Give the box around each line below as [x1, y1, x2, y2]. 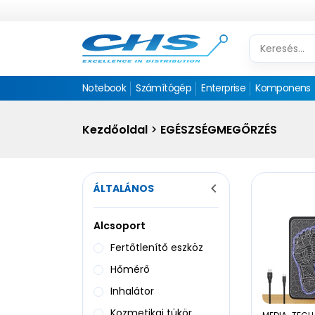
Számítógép [136, 81, 192, 95]
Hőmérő [110, 262, 150, 276]
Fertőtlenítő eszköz [110, 240, 203, 255]
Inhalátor [110, 284, 154, 298]
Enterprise [201, 81, 246, 95]
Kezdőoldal [82, 121, 148, 138]
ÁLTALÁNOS [94, 181, 154, 195]
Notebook [82, 81, 127, 95]
